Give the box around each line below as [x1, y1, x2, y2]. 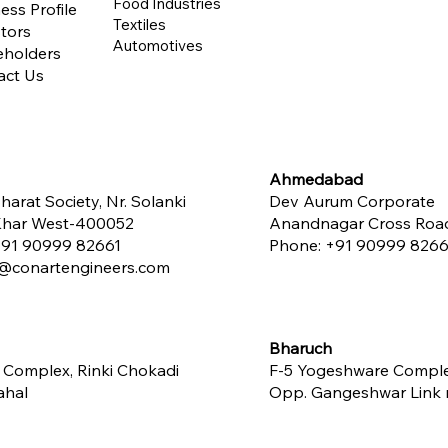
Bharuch [269, 338, 332, 358]
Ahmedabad [269, 169, 363, 189]
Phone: [269, 235, 325, 255]
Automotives [113, 36, 203, 55]
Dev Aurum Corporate [269, 191, 435, 211]
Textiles [113, 15, 166, 34]
